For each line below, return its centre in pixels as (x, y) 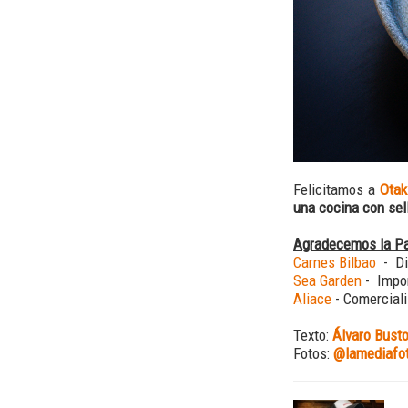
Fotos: (313, 353)
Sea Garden (329, 280)
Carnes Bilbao (338, 262)
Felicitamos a (337, 189)
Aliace (312, 298)
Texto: (313, 335)
